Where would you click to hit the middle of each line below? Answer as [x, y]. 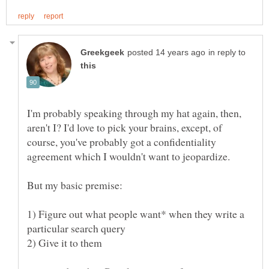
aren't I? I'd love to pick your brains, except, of [125, 128]
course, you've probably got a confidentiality [122, 142]
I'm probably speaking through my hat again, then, [134, 113]
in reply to [227, 53]
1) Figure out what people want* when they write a [136, 214]
